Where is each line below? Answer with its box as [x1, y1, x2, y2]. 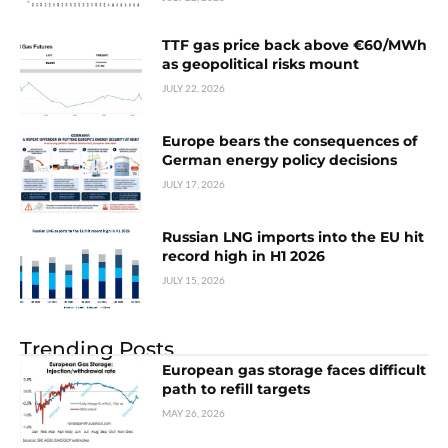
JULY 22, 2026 [162, 82, 226, 95]
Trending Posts [20, 336, 174, 361]
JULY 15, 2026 [162, 274, 226, 286]
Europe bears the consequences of [162, 132, 418, 151]
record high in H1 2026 [162, 247, 326, 265]
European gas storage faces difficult [162, 360, 427, 379]
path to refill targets [162, 379, 311, 398]
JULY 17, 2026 [162, 178, 226, 191]
